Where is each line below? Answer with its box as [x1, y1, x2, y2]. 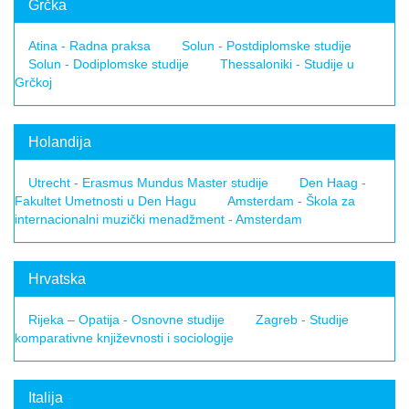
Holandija [28, 134, 91, 150]
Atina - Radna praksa [28, 38, 151, 53]
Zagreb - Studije [256, 312, 349, 327]
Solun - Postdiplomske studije [182, 38, 351, 53]
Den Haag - [299, 175, 366, 190]
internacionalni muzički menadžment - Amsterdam [15, 212, 302, 226]
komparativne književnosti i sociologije [15, 330, 234, 345]
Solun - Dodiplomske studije [28, 57, 189, 71]
